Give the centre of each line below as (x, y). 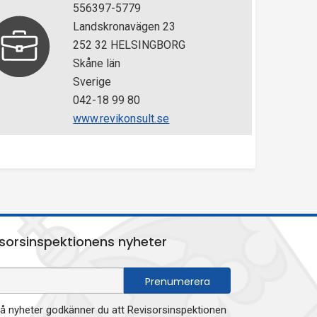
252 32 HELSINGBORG (129, 45)
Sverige (92, 82)
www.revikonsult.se (121, 119)
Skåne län (97, 63)
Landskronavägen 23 (125, 27)
